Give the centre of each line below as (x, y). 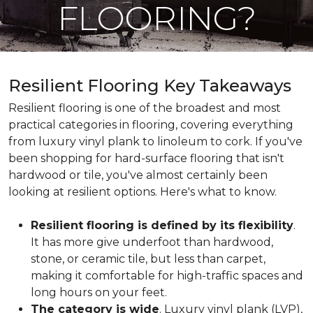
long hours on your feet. (99, 292)
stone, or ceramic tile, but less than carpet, (148, 259)
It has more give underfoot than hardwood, (152, 242)
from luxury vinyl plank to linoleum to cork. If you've (155, 141)
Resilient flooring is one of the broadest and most (145, 108)
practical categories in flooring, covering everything (151, 125)
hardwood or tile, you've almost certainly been (138, 175)
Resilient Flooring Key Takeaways (150, 86)
